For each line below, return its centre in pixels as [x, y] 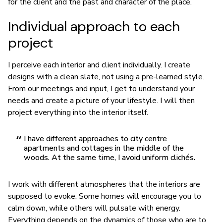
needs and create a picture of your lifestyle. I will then [101, 100]
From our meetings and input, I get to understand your [101, 88]
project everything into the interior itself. [78, 112]
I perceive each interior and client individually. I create [99, 65]
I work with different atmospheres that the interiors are [104, 184]
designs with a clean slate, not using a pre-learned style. [106, 77]
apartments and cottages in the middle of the [104, 148]
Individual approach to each [94, 26]
